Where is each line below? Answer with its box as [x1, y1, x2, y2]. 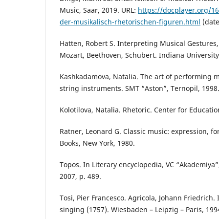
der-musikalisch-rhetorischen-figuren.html [60, 17, 200, 27]
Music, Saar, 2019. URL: [60, 5, 138, 15]
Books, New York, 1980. [60, 138, 135, 148]
